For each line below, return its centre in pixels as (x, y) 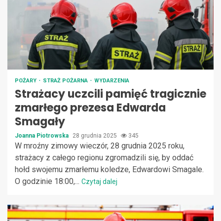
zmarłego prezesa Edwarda (90, 108)
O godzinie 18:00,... (48, 181)
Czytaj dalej (99, 181)
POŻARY (26, 80)
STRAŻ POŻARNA (66, 80)
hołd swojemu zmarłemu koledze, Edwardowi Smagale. (109, 169)
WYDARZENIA (112, 80)
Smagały (40, 121)
